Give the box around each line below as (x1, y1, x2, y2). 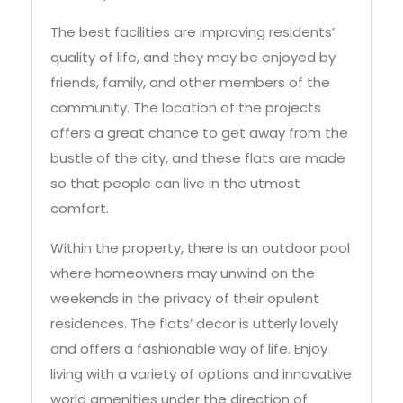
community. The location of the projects (50, 97, 321, 117)
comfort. (50, 198, 109, 218)
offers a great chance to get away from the (50, 122, 348, 142)
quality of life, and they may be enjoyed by (50, 47, 336, 67)
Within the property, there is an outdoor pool (50, 237, 350, 257)
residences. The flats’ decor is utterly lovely (50, 313, 338, 333)
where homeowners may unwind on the (50, 263, 315, 282)
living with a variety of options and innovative (50, 363, 352, 383)
